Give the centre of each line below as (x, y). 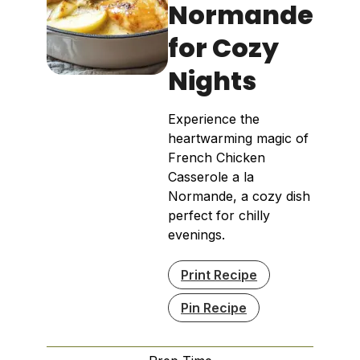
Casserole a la (211, 176)
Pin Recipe (214, 307)
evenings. (197, 234)
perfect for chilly (219, 215)
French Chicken (217, 157)
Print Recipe (219, 274)
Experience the (214, 119)
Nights (213, 80)
